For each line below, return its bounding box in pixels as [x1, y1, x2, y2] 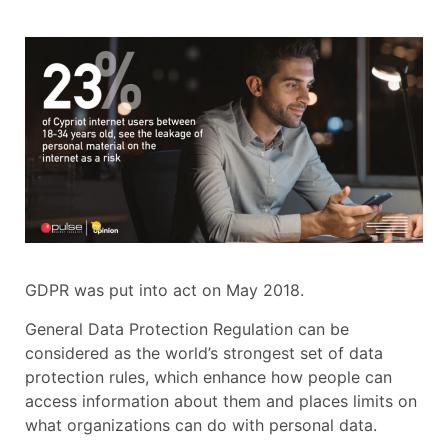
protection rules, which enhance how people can [25, 366, 392, 387]
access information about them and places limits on [25, 390, 417, 411]
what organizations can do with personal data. [25, 414, 377, 435]
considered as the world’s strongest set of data [25, 342, 383, 363]
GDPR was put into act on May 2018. [25, 280, 304, 301]
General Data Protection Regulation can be [25, 318, 349, 339]
